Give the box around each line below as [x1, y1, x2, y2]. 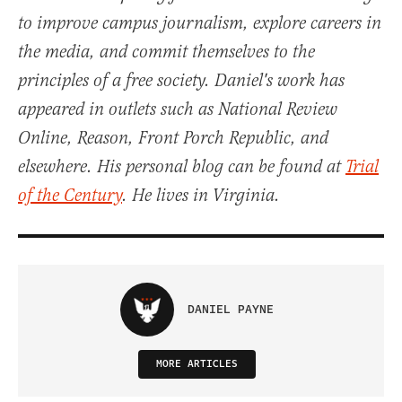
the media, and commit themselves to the [18, 40, 315, 64]
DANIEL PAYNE [187, 300, 274, 319]
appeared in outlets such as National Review [18, 98, 337, 121]
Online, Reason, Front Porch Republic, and [18, 127, 328, 150]
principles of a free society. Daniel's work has [18, 69, 345, 92]
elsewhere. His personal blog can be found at [18, 155, 345, 179]
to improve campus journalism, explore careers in [18, 12, 381, 35]
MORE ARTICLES [155, 355, 238, 371]
